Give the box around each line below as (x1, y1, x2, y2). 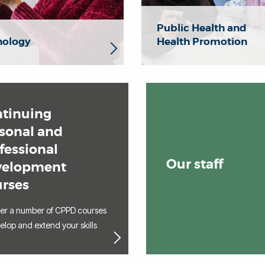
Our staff (166, 156, 223, 173)
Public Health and (157, 21, 247, 35)
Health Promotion (157, 35, 247, 49)
